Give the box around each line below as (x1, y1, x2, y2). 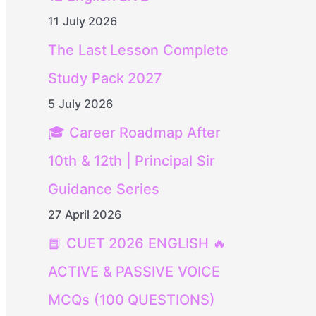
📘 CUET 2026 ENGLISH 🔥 (48, 235, 226, 252)
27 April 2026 (48, 207, 121, 221)
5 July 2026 (48, 97, 113, 111)
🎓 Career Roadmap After (48, 124, 221, 141)
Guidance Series (48, 181, 159, 197)
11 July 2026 (48, 14, 117, 28)
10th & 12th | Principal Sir (48, 152, 215, 169)
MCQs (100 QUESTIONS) (48, 291, 215, 308)
